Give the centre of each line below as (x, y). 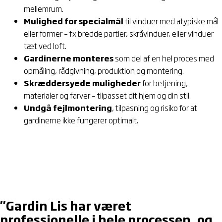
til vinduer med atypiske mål (171, 21)
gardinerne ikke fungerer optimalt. (81, 120)
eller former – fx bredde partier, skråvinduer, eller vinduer (119, 33)
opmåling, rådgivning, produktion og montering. (104, 71)
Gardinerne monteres (69, 58)
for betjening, (164, 83)
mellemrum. (44, 9)
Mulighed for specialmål (74, 21)
